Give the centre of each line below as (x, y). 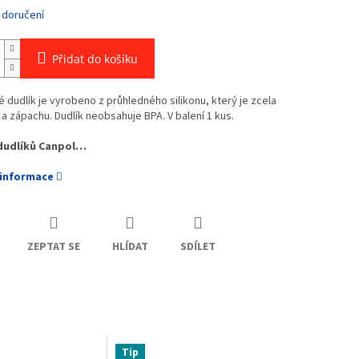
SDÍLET (198, 247)
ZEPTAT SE (53, 247)
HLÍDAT (130, 247)
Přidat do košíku (95, 59)
